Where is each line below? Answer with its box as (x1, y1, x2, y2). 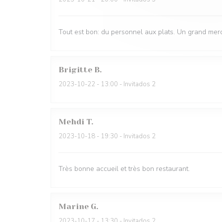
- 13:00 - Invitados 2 (95, 80, 156, 89)
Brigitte (58, 65, 92, 74)
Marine (58, 202, 89, 211)
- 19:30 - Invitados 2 (95, 132, 156, 141)
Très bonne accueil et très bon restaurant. (58, 164, 190, 173)
